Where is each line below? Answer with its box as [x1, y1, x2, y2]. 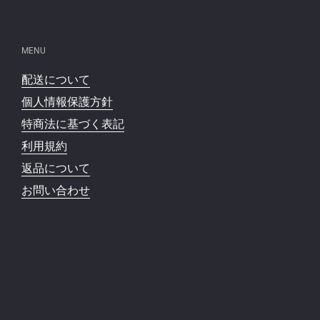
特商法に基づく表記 [21, 116, 124, 131]
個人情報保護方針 [21, 94, 113, 109]
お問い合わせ [21, 183, 90, 197]
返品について [21, 161, 90, 175]
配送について [21, 72, 90, 86]
